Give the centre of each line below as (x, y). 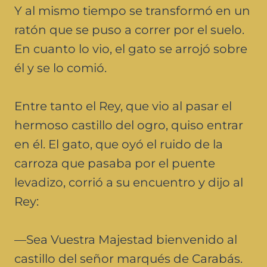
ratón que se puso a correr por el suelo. (129, 30)
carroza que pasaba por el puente (115, 163)
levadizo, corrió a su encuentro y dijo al (129, 182)
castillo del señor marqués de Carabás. (128, 258)
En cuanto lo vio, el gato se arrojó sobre (131, 49)
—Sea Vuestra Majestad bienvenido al (126, 239)
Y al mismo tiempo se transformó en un (132, 10)
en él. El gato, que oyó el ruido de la (119, 144)
